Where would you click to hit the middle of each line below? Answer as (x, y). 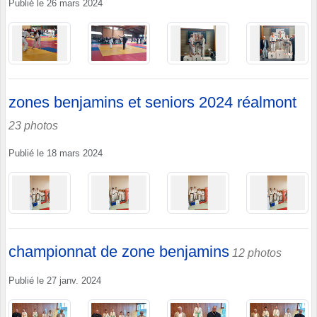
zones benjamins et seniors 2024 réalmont (152, 102)
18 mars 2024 (75, 153)
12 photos (257, 253)
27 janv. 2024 (74, 281)
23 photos (33, 125)
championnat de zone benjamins (119, 252)
